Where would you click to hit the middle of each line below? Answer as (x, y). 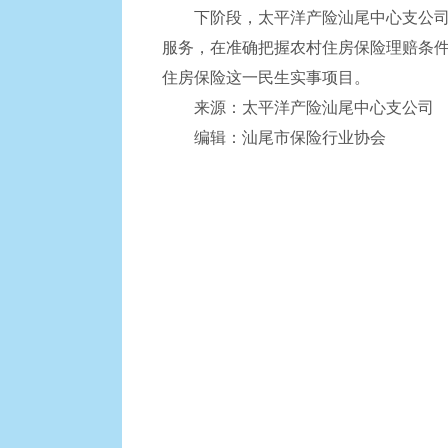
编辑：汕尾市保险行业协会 (274, 137)
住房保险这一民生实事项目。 (266, 77)
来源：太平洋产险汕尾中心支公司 (298, 107)
